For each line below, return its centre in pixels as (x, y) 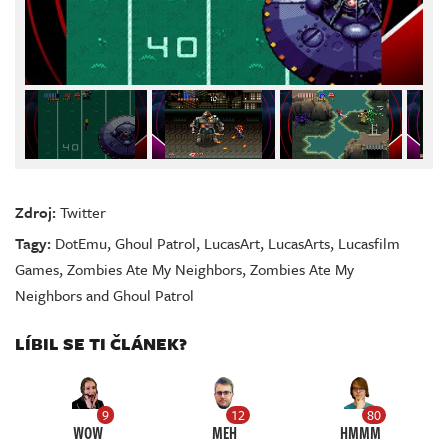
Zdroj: (35, 212)
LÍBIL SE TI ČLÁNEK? (101, 344)
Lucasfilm (369, 243)
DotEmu (81, 243)
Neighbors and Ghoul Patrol (104, 295)
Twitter (83, 212)
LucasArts (299, 243)
